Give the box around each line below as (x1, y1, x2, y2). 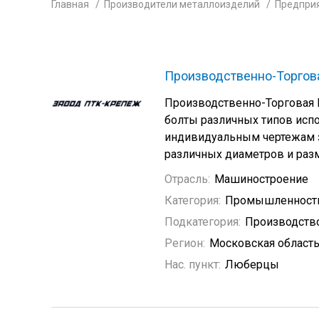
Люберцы (225, 258, 279, 271)
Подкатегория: (164, 215, 241, 229)
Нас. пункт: (164, 258, 221, 271)
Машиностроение (214, 172, 308, 186)
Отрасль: (164, 172, 210, 186)
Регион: (164, 236, 205, 250)
